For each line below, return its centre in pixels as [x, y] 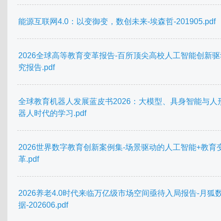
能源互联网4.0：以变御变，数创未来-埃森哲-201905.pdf [117, 22]
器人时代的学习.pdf [52, 113]
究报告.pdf [37, 68]
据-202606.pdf [43, 205]
